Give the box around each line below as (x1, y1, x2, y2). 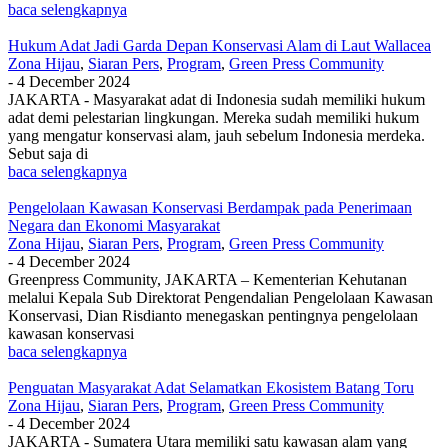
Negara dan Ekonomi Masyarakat (8, 216, 220, 234)
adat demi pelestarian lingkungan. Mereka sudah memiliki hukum (8, 108, 419, 126)
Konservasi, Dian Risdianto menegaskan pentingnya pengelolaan (8, 306, 418, 324)
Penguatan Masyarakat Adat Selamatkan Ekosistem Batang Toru (8, 378, 414, 396)
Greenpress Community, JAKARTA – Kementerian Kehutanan (8, 270, 407, 288)
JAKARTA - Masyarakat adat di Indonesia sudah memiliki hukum (8, 90, 425, 108)
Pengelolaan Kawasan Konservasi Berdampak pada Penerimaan (8, 198, 412, 216)
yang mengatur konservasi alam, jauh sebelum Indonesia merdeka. (8, 126, 425, 144)
